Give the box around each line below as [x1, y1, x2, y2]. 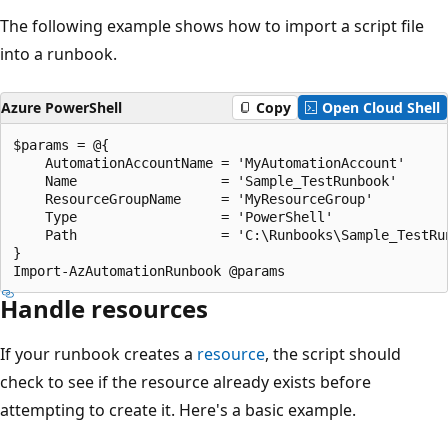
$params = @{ [13, 136, 109, 153]
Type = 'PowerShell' [13, 208, 333, 225]
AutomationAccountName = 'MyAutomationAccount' [13, 154, 405, 171]
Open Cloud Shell [322, 98, 440, 117]
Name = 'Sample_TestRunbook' [13, 172, 397, 189]
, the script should [265, 342, 401, 365]
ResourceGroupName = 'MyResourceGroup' [13, 190, 373, 207]
